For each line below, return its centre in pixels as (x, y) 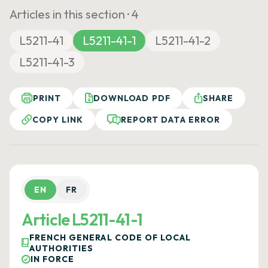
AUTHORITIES (62, 248)
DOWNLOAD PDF (132, 98)
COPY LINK (58, 120)
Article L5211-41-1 (82, 220)
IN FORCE (53, 259)
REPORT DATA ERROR (170, 120)
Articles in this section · (71, 14)
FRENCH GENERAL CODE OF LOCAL (110, 237)
